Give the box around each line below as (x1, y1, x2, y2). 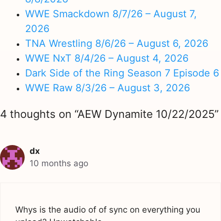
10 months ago (30, 158, 88, 169)
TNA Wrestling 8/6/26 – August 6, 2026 (25, 37, 208, 49)
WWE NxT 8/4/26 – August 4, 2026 (25, 52, 188, 64)
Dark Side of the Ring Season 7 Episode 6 (25, 67, 219, 79)
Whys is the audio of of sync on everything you (15, 204, 200, 215)
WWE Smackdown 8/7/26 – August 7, (25, 7, 197, 20)
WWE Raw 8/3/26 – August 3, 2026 (25, 81, 190, 94)
